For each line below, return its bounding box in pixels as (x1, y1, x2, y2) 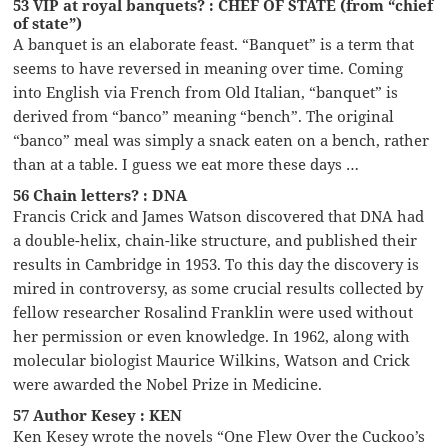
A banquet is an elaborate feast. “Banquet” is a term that (13, 33, 415, 54)
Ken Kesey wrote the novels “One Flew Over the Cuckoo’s (13, 425, 426, 446)
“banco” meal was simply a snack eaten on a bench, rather (13, 129, 430, 150)
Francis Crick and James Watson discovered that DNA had (13, 205, 425, 226)
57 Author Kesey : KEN (13, 404, 183, 425)
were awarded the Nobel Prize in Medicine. (13, 373, 323, 394)
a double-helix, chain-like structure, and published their (13, 229, 418, 250)
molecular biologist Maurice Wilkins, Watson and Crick (13, 349, 411, 370)
